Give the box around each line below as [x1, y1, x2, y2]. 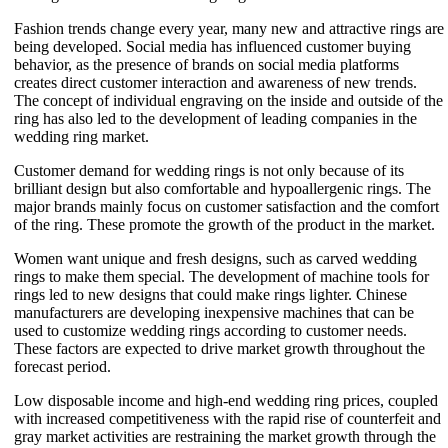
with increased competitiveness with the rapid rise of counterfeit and [14, 409, 441, 427]
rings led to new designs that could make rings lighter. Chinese [14, 285, 407, 303]
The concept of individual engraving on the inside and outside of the [14, 91, 443, 109]
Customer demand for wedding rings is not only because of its [14, 161, 404, 179]
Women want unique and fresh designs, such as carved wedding [14, 249, 417, 267]
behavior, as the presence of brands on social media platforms [14, 55, 399, 73]
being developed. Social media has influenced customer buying [14, 37, 411, 55]
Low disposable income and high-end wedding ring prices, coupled [14, 391, 438, 409]
